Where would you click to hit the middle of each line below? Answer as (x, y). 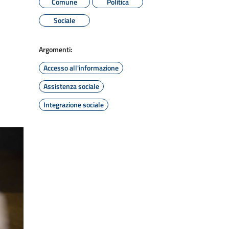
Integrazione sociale (74, 105)
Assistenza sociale (71, 86)
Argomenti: (55, 49)
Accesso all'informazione (81, 68)
